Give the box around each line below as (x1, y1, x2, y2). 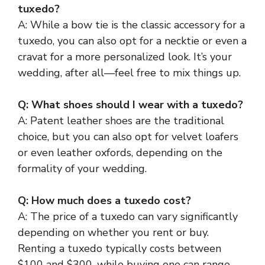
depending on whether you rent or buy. (18, 225, 209, 240)
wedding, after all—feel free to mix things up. (18, 65, 241, 80)
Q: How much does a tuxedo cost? (18, 193, 191, 208)
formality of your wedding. (18, 161, 147, 176)
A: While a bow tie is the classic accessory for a (18, 17, 245, 32)
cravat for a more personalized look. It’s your (18, 49, 232, 64)
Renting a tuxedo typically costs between (18, 241, 221, 256)
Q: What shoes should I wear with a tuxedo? (18, 97, 243, 112)
